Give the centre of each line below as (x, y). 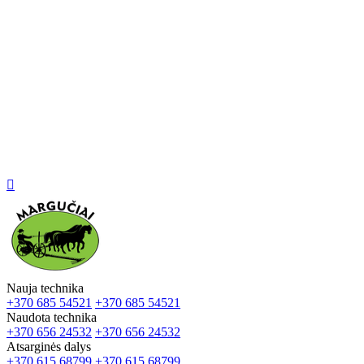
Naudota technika (52, 317)
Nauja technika (45, 288)
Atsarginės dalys (49, 347)
